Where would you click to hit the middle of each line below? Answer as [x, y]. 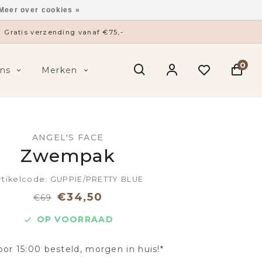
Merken [59, 70]
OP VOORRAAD [75, 219]
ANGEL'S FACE [68, 137]
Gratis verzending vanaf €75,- [64, 32]
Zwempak [68, 156]
